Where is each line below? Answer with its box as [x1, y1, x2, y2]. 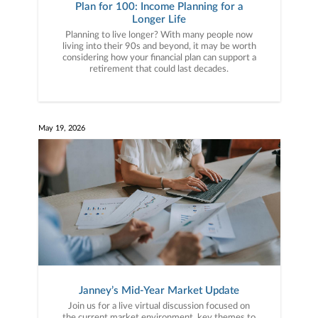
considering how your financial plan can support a [62, 53, 256, 62]
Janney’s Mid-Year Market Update [78, 285, 240, 296]
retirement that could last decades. [89, 64, 229, 74]
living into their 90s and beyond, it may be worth [62, 41, 256, 51]
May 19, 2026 [38, 124, 85, 132]
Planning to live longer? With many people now [65, 30, 253, 40]
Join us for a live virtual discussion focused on [68, 301, 250, 311]
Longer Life [132, 13, 186, 25]
